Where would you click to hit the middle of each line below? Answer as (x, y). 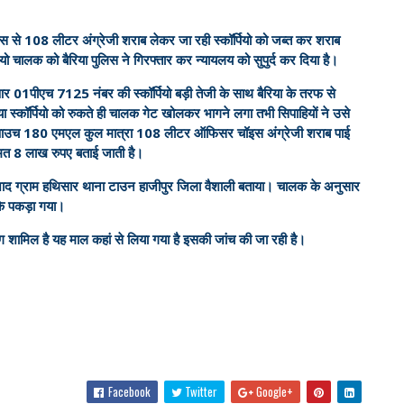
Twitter (199, 391)
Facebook (128, 391)
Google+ (273, 391)
